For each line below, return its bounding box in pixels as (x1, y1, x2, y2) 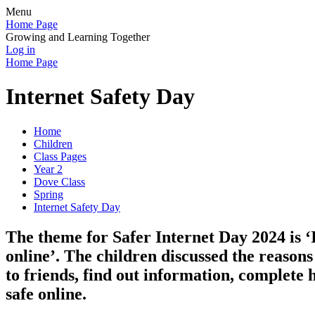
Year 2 (34, 162, 63, 175)
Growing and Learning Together (6, 31, 150, 43)
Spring (34, 188, 63, 200)
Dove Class (34, 175, 85, 188)
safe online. (6, 284, 86, 303)
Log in (6, 44, 35, 56)
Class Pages (34, 150, 86, 162)
